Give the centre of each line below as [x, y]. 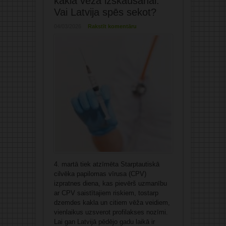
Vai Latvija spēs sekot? [105, 12]
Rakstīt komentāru [112, 26]
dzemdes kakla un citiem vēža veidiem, [112, 203]
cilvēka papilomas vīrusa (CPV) [100, 174]
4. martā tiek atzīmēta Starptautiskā [106, 164]
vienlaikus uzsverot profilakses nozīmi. [111, 212]
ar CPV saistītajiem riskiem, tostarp [106, 193]
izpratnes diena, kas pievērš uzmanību [110, 184]
